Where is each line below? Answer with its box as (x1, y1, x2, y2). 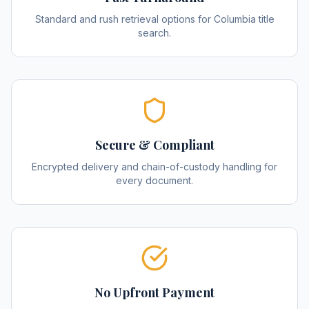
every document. (116, 175, 193, 186)
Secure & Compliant (94, 137, 215, 153)
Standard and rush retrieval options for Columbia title (34, 13, 275, 25)
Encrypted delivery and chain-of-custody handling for (32, 161, 277, 172)
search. (138, 27, 171, 39)
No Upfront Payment (94, 284, 215, 301)
